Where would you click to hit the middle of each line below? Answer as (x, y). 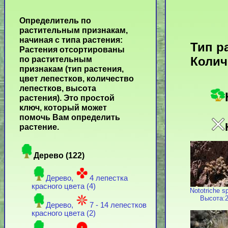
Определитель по (55, 21)
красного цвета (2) (64, 213)
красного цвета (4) (64, 187)
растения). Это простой (67, 98)
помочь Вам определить (70, 117)
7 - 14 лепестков (118, 205)
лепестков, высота (58, 88)
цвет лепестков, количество (77, 79)
